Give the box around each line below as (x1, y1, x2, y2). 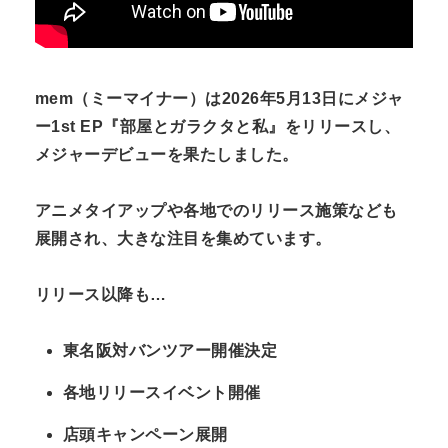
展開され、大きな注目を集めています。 (35, 230, 332, 248)
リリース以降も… (35, 286, 167, 304)
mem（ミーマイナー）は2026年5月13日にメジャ (35, 90, 404, 108)
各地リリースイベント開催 (63, 384, 261, 402)
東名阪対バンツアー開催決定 (63, 342, 278, 360)
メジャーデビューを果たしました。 (35, 146, 299, 164)
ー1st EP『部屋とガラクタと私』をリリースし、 (35, 118, 400, 136)
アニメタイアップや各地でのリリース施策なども (35, 202, 398, 220)
